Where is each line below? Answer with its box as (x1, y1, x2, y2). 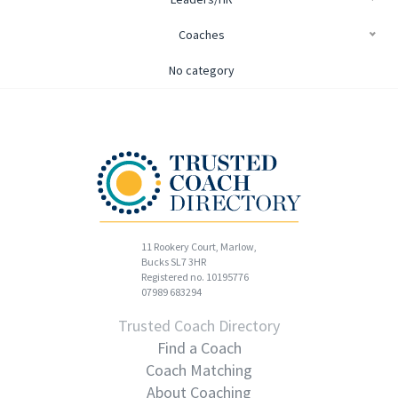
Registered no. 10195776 (141, 270, 249, 284)
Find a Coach (156, 338, 242, 359)
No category (168, 61, 235, 78)
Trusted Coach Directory (118, 315, 280, 337)
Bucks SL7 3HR (141, 255, 206, 269)
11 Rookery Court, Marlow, (141, 240, 257, 254)
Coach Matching (146, 360, 252, 381)
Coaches (178, 26, 225, 43)
